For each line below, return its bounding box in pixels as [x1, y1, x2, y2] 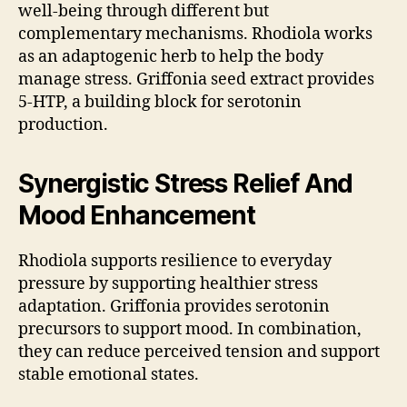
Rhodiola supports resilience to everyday [18, 251, 332, 273]
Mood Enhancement [18, 200, 255, 232]
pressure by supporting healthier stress [18, 273, 318, 295]
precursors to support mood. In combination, [18, 319, 362, 341]
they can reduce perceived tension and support [18, 342, 380, 363]
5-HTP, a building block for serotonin [18, 92, 302, 114]
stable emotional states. [18, 364, 199, 386]
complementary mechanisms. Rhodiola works [18, 24, 372, 45]
